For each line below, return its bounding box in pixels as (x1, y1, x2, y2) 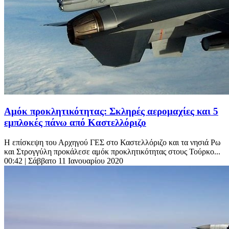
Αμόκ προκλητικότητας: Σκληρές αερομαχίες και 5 (4, 106, 218, 117)
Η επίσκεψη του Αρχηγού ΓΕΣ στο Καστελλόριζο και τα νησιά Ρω (4, 138, 221, 147)
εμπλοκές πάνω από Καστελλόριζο (4, 117, 146, 128)
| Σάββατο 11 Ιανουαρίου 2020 (25, 156, 123, 165)
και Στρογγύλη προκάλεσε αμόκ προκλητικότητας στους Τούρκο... (4, 147, 220, 156)
